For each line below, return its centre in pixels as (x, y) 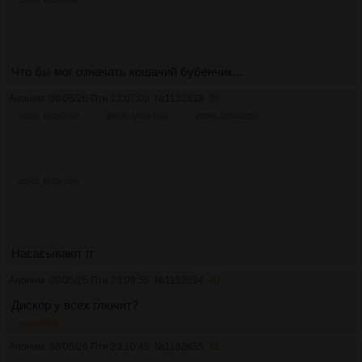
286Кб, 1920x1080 (137, 117)
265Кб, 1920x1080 (226, 117)
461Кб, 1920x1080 (48, 181)
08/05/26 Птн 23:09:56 (99, 281)
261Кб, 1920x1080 (48, 117)
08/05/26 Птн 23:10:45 (99, 347)
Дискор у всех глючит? (75, 305)
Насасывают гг (53, 254)
